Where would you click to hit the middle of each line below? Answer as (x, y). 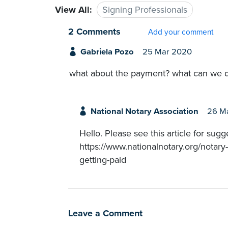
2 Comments (94, 32)
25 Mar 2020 (167, 52)
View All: (74, 10)
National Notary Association (144, 112)
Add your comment (181, 32)
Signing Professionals (145, 10)
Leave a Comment (105, 213)
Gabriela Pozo (107, 52)
